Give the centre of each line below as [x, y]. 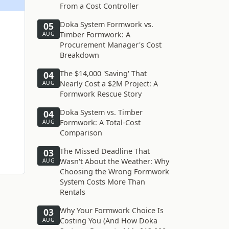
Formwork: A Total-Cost [100, 122]
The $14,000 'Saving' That [103, 73]
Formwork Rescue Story [101, 94]
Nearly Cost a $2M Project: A [109, 84]
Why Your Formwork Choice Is [112, 210]
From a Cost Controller [99, 6]
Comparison [81, 133]
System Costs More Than [102, 182]
